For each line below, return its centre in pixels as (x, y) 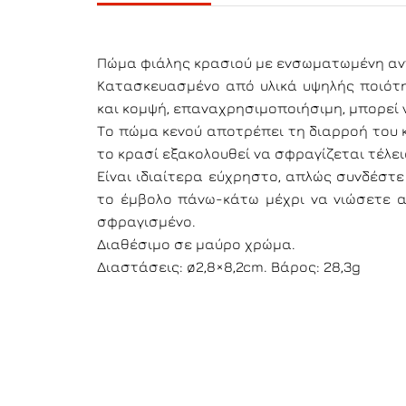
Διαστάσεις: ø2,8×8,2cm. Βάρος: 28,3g (229, 266)
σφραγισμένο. (146, 221)
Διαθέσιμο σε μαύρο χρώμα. (196, 244)
